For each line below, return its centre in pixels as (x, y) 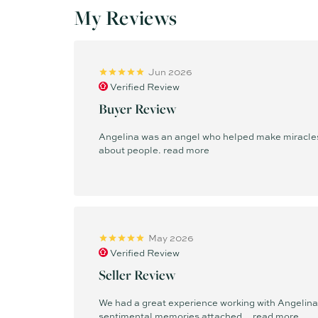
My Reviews (126, 17)
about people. (131, 149)
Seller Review (137, 274)
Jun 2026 (170, 72)
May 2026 (171, 238)
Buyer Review (138, 108)
